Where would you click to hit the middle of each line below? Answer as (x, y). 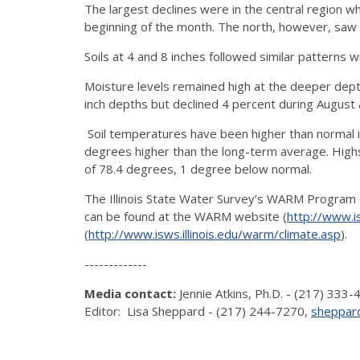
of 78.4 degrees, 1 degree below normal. (198, 168)
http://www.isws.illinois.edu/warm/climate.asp (215, 233)
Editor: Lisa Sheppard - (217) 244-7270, (198, 311)
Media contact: (132, 293)
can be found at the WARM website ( (186, 216)
